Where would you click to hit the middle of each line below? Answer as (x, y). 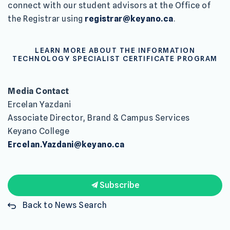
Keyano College (39, 131)
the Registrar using (46, 18)
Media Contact (39, 91)
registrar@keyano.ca (129, 18)
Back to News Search (64, 205)
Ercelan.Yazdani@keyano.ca (66, 145)
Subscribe (118, 185)
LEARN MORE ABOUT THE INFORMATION (115, 50)
